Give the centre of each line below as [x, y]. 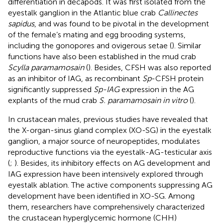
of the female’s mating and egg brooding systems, [97, 34]
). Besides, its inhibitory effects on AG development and [112, 163]
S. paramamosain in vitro [143, 100]
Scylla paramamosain [46, 67]
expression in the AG [157, 89]
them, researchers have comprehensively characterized [106, 207]
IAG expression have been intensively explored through [106, 174]
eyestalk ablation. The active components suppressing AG [110, 185]
